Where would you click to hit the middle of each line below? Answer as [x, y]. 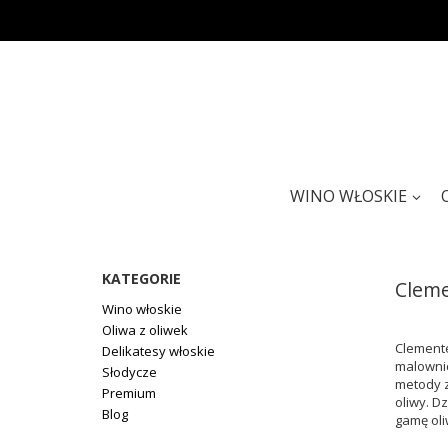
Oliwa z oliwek [145, 329]
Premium [129, 392]
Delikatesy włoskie [158, 350]
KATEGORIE [141, 278]
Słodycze [129, 371]
